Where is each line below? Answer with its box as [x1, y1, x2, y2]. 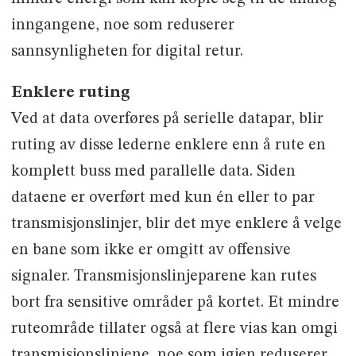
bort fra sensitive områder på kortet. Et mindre [10, 295, 339, 311]
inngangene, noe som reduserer [10, 17, 234, 33]
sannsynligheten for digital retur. [10, 43, 243, 60]
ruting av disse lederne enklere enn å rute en [10, 137, 326, 154]
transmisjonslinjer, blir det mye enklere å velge [10, 216, 342, 233]
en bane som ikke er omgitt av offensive [10, 242, 291, 259]
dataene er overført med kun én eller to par [10, 190, 315, 207]
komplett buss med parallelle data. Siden [10, 164, 296, 180]
